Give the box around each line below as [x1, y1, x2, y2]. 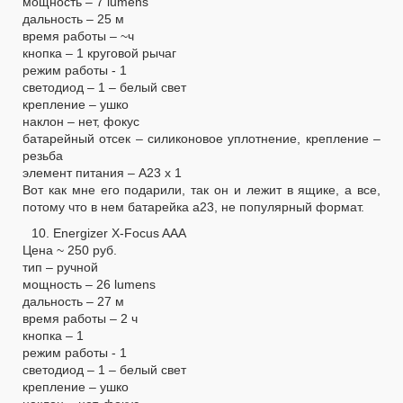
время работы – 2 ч [22, 310, 138, 326]
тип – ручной [22, 259, 98, 274]
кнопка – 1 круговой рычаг [22, 45, 176, 60]
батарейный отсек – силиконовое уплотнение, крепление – [22, 130, 381, 146]
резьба [22, 148, 63, 163]
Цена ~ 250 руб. [22, 242, 117, 257]
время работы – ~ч [22, 28, 134, 43]
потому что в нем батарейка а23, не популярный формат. [22, 199, 364, 214]
